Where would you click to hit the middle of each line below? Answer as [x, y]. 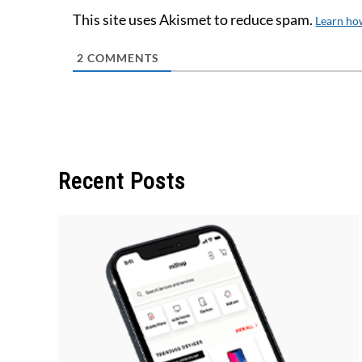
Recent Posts [122, 181]
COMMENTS [122, 57]
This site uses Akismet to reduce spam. [194, 19]
